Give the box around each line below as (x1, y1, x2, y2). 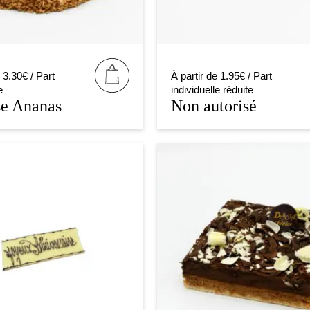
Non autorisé (171, 96, 257, 116)
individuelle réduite (171, 84, 254, 96)
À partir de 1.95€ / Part (171, 70, 273, 82)
